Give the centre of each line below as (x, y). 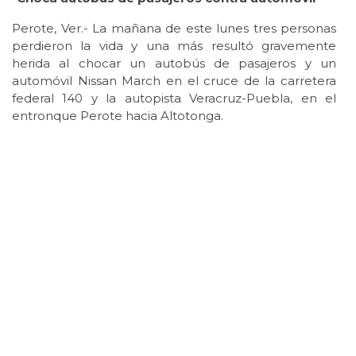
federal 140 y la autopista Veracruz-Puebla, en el (174, 99)
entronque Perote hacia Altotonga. (118, 116)
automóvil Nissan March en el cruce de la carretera (174, 81)
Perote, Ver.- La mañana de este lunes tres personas (174, 29)
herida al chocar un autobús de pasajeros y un (174, 64)
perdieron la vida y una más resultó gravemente (174, 46)
